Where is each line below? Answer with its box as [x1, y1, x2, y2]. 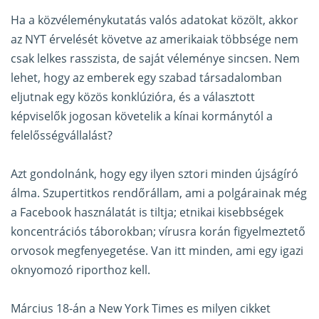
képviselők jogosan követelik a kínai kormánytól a [11, 108, 273, 125]
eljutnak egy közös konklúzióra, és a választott [11, 89, 255, 105]
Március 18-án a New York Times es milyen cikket [11, 300, 271, 317]
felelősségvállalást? [11, 127, 113, 144]
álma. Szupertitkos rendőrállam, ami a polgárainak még [11, 185, 307, 202]
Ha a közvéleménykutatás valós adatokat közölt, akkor [11, 12, 298, 28]
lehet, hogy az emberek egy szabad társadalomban [11, 70, 282, 86]
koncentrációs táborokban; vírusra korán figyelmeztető [11, 224, 305, 240]
